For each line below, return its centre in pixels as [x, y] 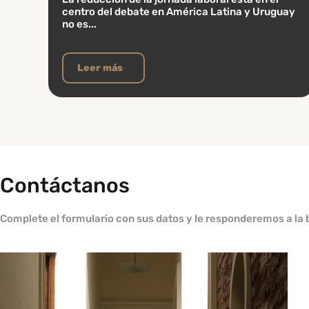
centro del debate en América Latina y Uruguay [179, 12]
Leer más [100, 68]
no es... [79, 24]
